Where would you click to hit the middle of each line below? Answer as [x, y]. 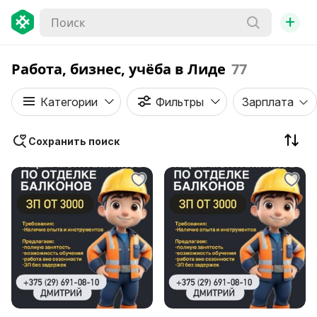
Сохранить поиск [74, 141]
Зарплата [268, 102]
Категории [69, 102]
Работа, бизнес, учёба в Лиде [119, 69]
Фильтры [180, 102]
